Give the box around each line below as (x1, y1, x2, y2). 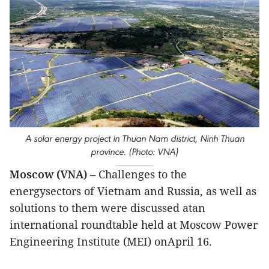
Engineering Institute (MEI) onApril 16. (10, 234, 212, 249)
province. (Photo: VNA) (91, 145, 178, 157)
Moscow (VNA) (10, 166, 87, 181)
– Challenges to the (87, 166, 187, 181)
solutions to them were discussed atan (10, 200, 205, 215)
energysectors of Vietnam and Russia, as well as (10, 183, 256, 198)
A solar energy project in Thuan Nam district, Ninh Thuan (25, 132, 244, 144)
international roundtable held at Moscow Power (10, 217, 258, 232)
